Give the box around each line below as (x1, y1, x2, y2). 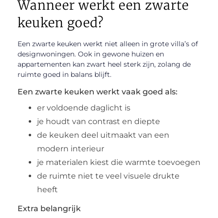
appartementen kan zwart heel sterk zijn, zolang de (17, 59, 191, 69)
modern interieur (36, 144, 104, 153)
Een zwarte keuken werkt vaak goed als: (17, 87, 178, 96)
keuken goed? (17, 14, 104, 31)
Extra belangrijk (17, 203, 81, 213)
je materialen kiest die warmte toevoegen (36, 157, 200, 167)
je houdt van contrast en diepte (36, 116, 160, 126)
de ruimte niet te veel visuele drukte (36, 171, 180, 181)
